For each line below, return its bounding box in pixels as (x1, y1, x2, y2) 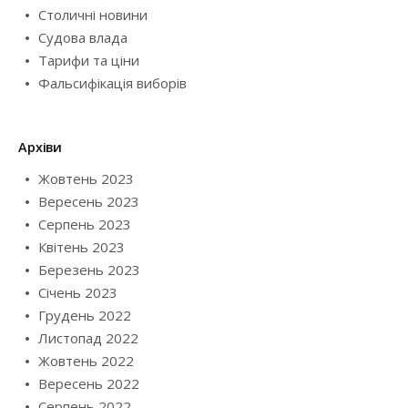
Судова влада (38, 28, 127, 47)
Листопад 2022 (38, 329, 138, 348)
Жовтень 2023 (38, 169, 134, 189)
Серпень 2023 (38, 215, 131, 234)
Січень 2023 (38, 283, 117, 302)
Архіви (18, 138, 63, 157)
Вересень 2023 (38, 192, 139, 211)
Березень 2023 (38, 260, 140, 280)
